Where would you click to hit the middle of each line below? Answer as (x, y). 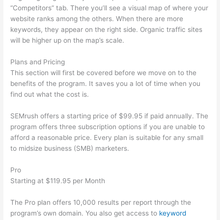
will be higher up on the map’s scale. (68, 41)
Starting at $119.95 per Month (58, 180)
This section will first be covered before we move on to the (104, 73)
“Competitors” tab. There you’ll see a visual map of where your (110, 8)
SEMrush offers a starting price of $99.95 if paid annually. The (110, 116)
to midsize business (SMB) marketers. (70, 149)
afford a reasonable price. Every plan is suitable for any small (107, 138)
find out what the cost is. (50, 95)
